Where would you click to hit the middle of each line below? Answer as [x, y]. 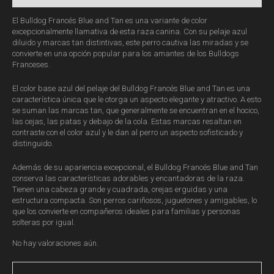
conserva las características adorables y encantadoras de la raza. [128, 179]
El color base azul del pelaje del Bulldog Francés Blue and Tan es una [131, 89]
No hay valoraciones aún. [55, 243]
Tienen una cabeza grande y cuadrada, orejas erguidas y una [120, 190]
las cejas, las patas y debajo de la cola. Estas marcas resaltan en [127, 122]
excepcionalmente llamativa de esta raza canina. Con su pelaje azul [130, 32]
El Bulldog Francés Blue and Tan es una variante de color [110, 21]
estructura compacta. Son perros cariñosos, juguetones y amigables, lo [135, 201]
